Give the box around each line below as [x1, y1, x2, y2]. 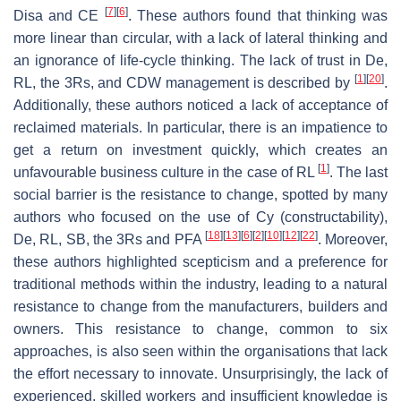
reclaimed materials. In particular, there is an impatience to [13, 119, 388, 135]
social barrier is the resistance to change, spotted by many [13, 186, 388, 202]
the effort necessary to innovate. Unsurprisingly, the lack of [13, 365, 388, 381]
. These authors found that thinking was [127, 7, 388, 23]
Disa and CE [13, 7, 105, 23]
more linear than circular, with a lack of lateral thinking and [13, 30, 388, 46]
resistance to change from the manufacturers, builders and [13, 298, 388, 314]
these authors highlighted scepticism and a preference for [13, 253, 388, 269]
